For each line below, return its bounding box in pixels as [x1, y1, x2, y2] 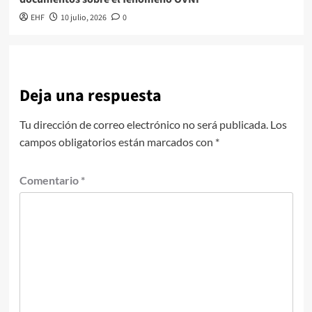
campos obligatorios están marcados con [19, 135, 215, 149]
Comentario [19, 173, 81, 187]
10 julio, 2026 [60, 12, 107, 24]
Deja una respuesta [19, 84, 162, 109]
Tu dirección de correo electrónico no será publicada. [19, 118, 268, 132]
